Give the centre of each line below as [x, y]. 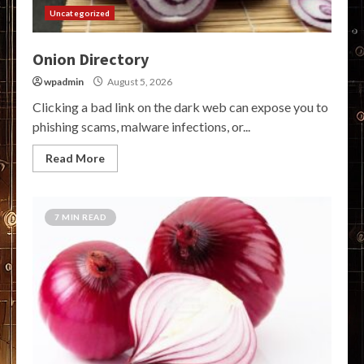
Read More [75, 158]
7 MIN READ [80, 217]
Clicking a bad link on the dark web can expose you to [180, 107]
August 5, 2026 [139, 82]
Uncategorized [80, 13]
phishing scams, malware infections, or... [141, 127]
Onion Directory [91, 59]
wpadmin [64, 82]
